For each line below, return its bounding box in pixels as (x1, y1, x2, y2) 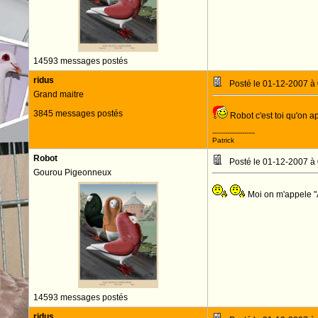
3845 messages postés (33, 109, 123, 119)
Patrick (212, 136, 234, 144)
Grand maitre (33, 89, 84, 99)
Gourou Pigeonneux (33, 168, 111, 177)
